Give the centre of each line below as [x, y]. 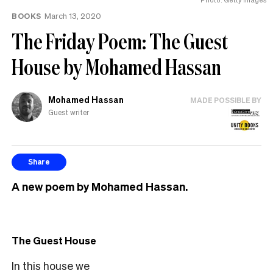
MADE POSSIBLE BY [226, 100]
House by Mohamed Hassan [116, 66]
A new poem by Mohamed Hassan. [101, 186]
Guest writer [69, 113]
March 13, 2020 [73, 15]
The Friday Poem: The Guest [120, 41]
